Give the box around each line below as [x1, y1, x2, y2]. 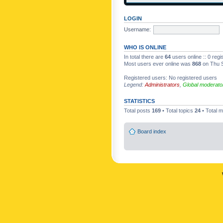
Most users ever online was [124, 61, 192, 67]
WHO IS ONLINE [124, 44, 166, 50]
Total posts [124, 108, 152, 113]
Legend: [124, 82, 145, 88]
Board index [137, 128, 166, 134]
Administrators [145, 82, 180, 88]
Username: [124, 26, 151, 32]
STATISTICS [124, 98, 155, 104]
